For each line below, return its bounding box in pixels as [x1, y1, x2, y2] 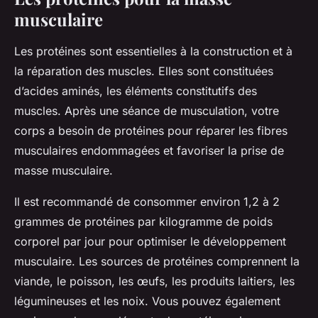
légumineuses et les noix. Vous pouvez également [14, 293, 280, 308]
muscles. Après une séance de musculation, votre [14, 103, 279, 118]
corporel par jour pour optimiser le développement [14, 234, 286, 248]
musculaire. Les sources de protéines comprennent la [14, 253, 300, 268]
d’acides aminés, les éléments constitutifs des [14, 83, 257, 98]
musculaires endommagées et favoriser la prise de [14, 143, 284, 158]
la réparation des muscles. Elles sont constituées [14, 63, 273, 78]
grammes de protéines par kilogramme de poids [14, 214, 273, 229]
